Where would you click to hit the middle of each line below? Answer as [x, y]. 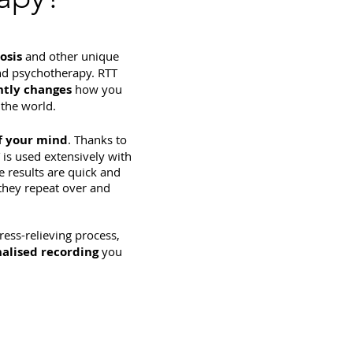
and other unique [71, 56]
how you [98, 89]
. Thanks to [97, 139]
